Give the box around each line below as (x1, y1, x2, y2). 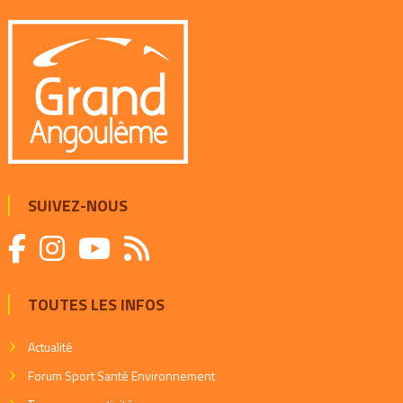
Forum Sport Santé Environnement (27, 366, 215, 386)
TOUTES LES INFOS (27, 292, 165, 318)
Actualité (27, 337, 73, 357)
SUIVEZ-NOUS (27, 193, 128, 219)
